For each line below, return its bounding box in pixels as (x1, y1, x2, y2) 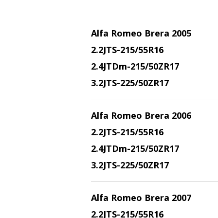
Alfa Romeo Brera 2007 (91, 192, 191, 203)
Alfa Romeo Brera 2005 (91, 27, 191, 39)
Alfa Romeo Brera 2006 (91, 109, 191, 121)
